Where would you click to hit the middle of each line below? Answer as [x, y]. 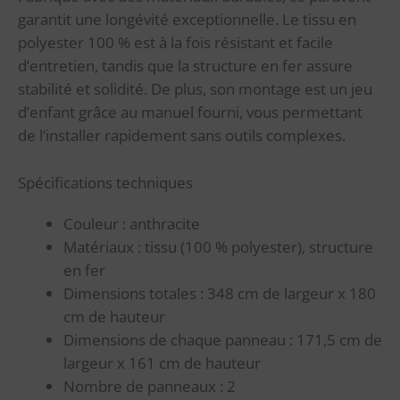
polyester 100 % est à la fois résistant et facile [175, 42]
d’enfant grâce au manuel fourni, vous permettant [190, 112]
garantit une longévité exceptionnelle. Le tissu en [187, 19]
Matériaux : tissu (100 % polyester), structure [218, 246]
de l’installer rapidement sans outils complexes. [182, 135]
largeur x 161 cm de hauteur [162, 362]
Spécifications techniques [105, 182]
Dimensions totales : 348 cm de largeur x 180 [220, 293]
